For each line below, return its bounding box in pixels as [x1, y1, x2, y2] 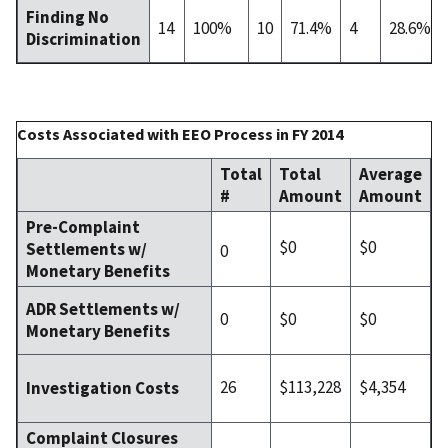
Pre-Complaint [26, 215, 140, 238]
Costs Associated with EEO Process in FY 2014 [17, 123, 343, 144]
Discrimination [26, 27, 141, 50]
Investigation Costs [26, 376, 179, 399]
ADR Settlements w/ [26, 297, 180, 320]
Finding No [26, 5, 109, 28]
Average [359, 162, 422, 185]
